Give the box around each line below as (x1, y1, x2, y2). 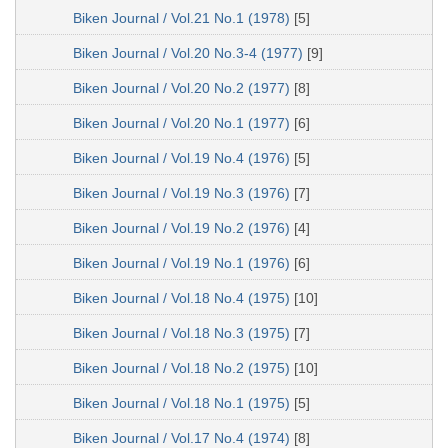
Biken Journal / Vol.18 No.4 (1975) (73, 289, 294, 306)
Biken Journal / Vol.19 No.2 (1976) (73, 219, 294, 236)
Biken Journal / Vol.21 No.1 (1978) (73, 9, 294, 26)
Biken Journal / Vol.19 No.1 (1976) (73, 254, 294, 271)
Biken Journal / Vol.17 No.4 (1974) (73, 429, 294, 446)
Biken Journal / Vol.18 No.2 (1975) (73, 359, 294, 376)
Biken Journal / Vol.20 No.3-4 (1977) (73, 44, 307, 61)
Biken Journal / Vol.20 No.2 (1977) (73, 79, 294, 96)
